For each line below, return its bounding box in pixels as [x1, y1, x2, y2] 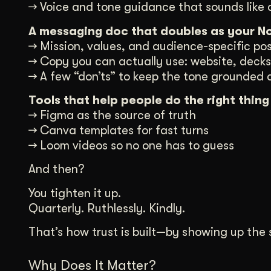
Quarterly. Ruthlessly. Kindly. [28, 201, 185, 215]
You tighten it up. [28, 186, 121, 200]
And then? [28, 162, 84, 177]
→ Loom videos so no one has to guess [28, 138, 234, 152]
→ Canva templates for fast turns [28, 123, 209, 137]
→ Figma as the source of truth [28, 108, 196, 122]
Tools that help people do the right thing [28, 93, 269, 107]
